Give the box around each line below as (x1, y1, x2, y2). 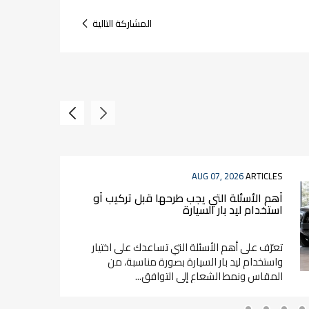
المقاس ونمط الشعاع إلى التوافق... (135, 266, 283, 286)
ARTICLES (246, 168, 283, 184)
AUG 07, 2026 (192, 168, 243, 184)
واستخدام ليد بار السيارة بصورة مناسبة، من (108, 252, 283, 272)
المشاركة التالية (92, 14, 152, 32)
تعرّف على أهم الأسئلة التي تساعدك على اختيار (92, 237, 283, 257)
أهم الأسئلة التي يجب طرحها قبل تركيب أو (93, 188, 283, 208)
